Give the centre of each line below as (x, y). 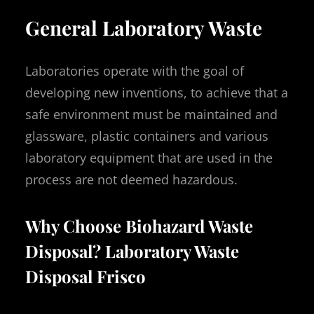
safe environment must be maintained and (151, 115)
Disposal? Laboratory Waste (132, 251)
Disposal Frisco (86, 276)
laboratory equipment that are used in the (149, 158)
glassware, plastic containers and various (147, 136)
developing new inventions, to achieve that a (157, 93)
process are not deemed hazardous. (131, 180)
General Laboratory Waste (144, 28)
